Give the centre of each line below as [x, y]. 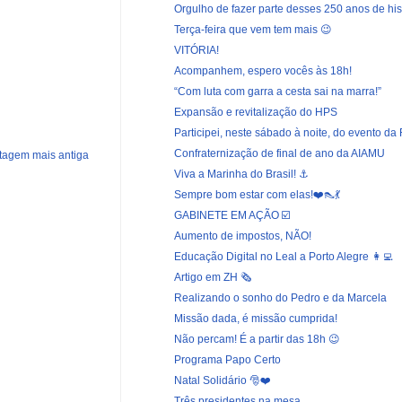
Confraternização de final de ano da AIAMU [279, 153]
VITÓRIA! [196, 50]
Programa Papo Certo [227, 359]
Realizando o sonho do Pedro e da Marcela [280, 297]
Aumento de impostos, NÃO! [242, 236]
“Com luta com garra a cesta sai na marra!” [277, 91]
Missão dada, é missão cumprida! [255, 318]
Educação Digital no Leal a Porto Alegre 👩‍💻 [283, 256]
